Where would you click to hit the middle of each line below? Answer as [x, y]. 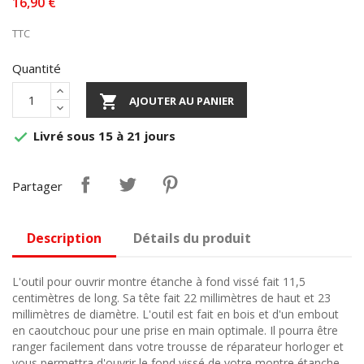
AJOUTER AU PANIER [182, 100]
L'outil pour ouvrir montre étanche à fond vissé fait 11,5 [159, 281]
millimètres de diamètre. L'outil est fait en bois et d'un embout [175, 314]
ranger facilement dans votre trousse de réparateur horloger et [178, 346]
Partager [37, 186]
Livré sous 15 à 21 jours [103, 135]
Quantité [37, 68]
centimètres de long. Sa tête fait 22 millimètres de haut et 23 [171, 297]
